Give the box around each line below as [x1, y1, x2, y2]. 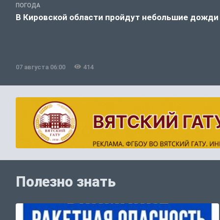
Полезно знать [16, 173, 116, 191]
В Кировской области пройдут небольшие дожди [16, 12, 219, 22]
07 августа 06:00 [16, 63, 65, 71]
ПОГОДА [16, 1, 40, 9]
